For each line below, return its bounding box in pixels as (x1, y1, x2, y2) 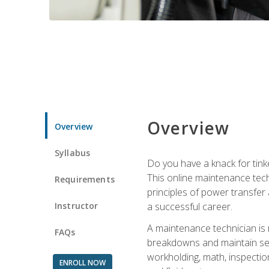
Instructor (55, 199, 98, 211)
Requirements (55, 173, 115, 185)
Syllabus (55, 147, 91, 159)
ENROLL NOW (59, 257, 106, 268)
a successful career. (147, 199, 232, 213)
